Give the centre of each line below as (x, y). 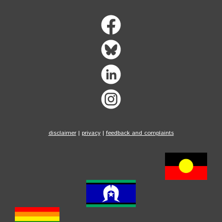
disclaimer (62, 133)
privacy (91, 133)
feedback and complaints (140, 133)
